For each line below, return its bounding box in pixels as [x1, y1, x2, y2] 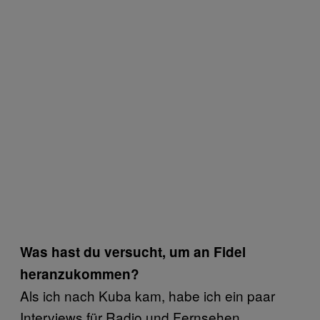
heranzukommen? [20, 264, 139, 284]
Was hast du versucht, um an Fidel [20, 242, 246, 261]
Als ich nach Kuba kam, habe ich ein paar [20, 286, 275, 305]
